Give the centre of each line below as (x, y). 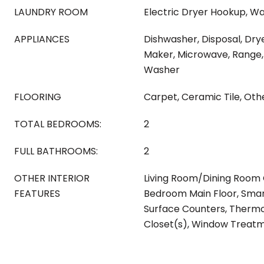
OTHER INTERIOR (52, 178)
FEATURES (37, 194)
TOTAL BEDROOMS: (58, 124)
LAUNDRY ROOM (51, 12)
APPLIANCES (42, 39)
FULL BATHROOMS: (56, 151)
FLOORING (38, 97)
